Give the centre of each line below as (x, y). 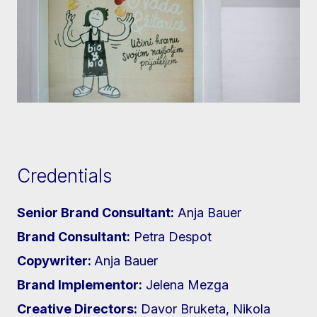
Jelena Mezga (185, 284)
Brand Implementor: (80, 284)
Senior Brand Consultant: (96, 212)
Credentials (64, 175)
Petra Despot (171, 236)
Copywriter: (56, 260)
